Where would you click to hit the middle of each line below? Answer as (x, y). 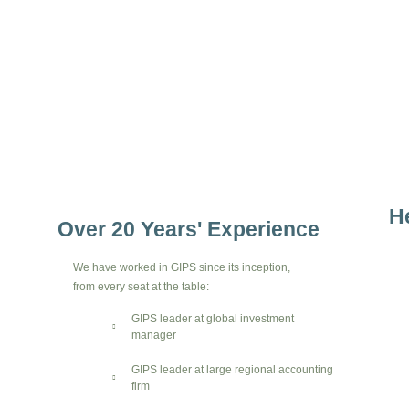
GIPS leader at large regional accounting (232, 370)
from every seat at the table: (141, 286)
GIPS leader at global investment (212, 319)
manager (153, 336)
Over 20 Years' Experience (189, 229)
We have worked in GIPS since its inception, (182, 267)
